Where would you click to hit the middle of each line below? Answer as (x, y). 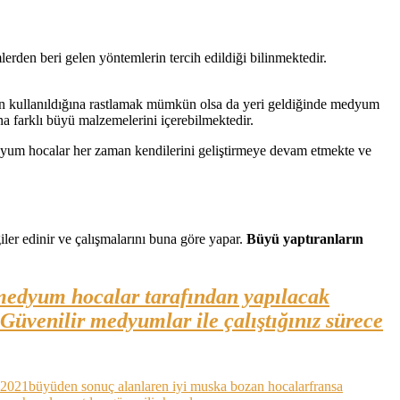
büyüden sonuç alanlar (92, 386)
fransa (326, 386)
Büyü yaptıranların (305, 238)
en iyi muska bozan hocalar (232, 386)
